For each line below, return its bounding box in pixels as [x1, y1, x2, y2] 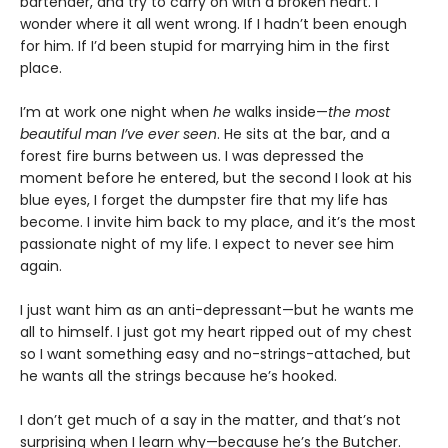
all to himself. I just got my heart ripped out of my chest [20, 321, 412, 342]
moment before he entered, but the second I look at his [20, 167, 412, 188]
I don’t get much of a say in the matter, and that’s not [20, 409, 401, 430]
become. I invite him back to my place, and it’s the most [20, 211, 416, 232]
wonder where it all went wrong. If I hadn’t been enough [20, 13, 407, 34]
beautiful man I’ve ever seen [20, 123, 217, 144]
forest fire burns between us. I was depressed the [20, 145, 364, 166]
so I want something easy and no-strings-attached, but [20, 343, 411, 364]
